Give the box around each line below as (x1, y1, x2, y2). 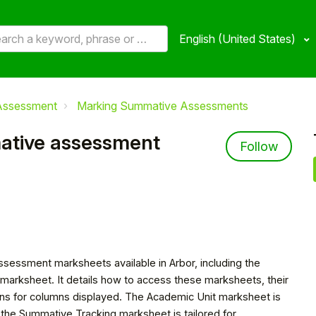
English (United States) (179, 32, 298, 47)
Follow (240, 139, 278, 154)
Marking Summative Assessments (77, 99, 248, 113)
